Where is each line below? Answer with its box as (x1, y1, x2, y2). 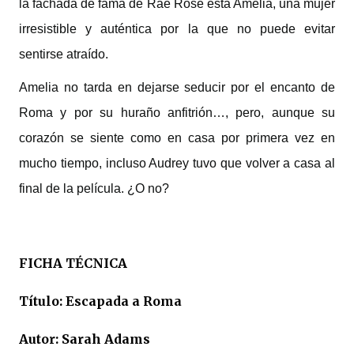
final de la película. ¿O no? (19, 182, 169, 195)
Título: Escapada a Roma (19, 293, 182, 309)
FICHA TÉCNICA (19, 255, 127, 271)
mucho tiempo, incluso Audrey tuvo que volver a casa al (19, 156, 335, 170)
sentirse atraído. (19, 47, 108, 61)
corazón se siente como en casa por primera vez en (19, 131, 335, 145)
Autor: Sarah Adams (19, 331, 150, 347)
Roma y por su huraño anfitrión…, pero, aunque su (19, 106, 335, 119)
